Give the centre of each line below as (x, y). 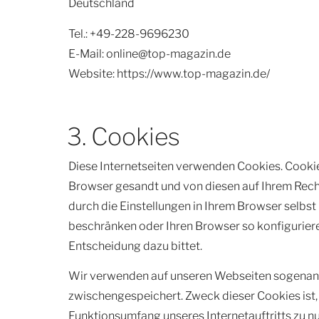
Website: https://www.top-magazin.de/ (169, 73)
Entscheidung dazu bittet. (135, 246)
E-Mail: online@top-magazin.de (150, 53)
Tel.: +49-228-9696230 (129, 33)
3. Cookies (124, 136)
